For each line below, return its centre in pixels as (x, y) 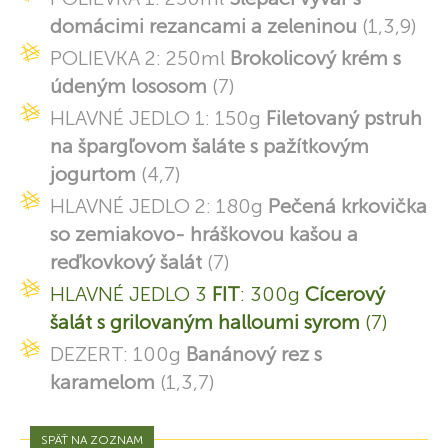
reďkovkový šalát (126, 262)
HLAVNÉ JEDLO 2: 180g (159, 206)
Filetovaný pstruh (344, 118)
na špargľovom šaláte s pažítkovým (209, 146)
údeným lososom (128, 86)
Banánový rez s (254, 354)
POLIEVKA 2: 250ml (140, 58)
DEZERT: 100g (118, 354)
